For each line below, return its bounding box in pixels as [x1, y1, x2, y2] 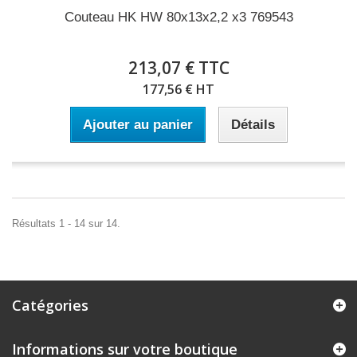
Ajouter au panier [82, 117, 193, 132]
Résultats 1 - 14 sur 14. [12, 218, 120, 229]
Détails [230, 117, 275, 132]
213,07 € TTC [127, 57, 229, 79]
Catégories [12, 296, 88, 315]
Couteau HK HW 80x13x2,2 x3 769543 [64, 10, 293, 25]
